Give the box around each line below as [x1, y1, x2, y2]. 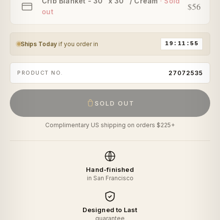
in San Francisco [86, 174, 134, 182]
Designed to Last [82, 206, 137, 214]
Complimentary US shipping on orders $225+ [45, 121, 175, 129]
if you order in [57, 40, 98, 48]
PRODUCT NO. [17, 69, 63, 77]
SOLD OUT [94, 99, 135, 108]
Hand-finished [86, 165, 134, 174]
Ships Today [21, 40, 57, 48]
